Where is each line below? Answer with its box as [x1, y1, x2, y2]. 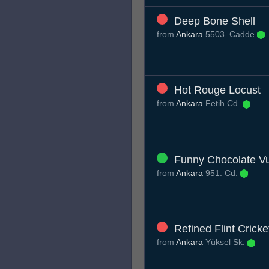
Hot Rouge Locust [174, 84, 261, 97]
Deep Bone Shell [174, 14, 255, 27]
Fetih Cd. [203, 98, 243, 109]
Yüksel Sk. [203, 237, 247, 247]
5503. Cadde [203, 29, 257, 39]
